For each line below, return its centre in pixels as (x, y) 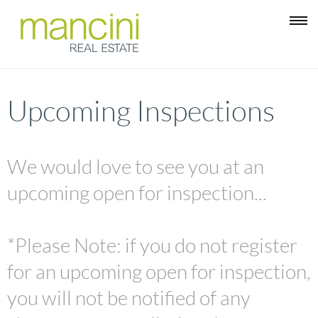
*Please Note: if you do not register (152, 246)
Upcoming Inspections (141, 111)
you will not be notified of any (129, 298)
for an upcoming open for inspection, (159, 272)
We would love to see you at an (136, 167)
